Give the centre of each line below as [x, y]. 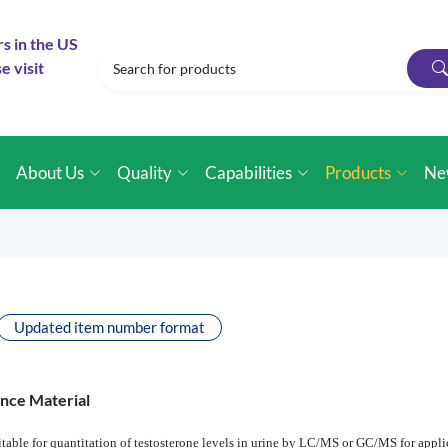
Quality [145, 172]
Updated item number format [109, 327]
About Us [50, 172]
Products [358, 172]
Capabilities [249, 172]
